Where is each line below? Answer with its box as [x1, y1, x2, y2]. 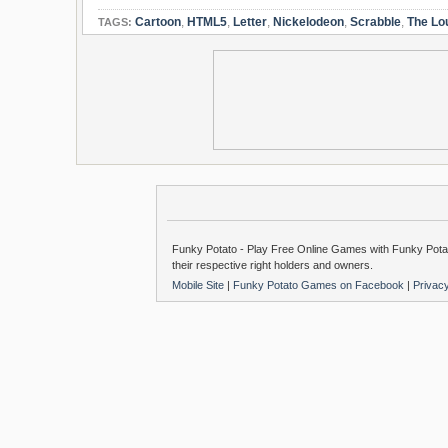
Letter [233, 15, 267, 29]
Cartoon [135, 15, 181, 29]
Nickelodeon [273, 15, 344, 29]
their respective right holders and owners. [172, 259, 373, 271]
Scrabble [350, 15, 401, 29]
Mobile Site [172, 278, 227, 291]
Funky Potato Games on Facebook [233, 278, 407, 291]
